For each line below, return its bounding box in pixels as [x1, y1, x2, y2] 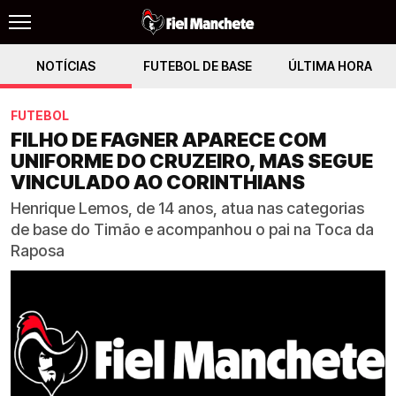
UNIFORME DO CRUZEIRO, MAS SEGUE [11, 149, 373, 172]
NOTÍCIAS [36, 58, 96, 73]
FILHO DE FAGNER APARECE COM [11, 128, 326, 151]
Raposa [11, 241, 65, 260]
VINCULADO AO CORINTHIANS [11, 171, 305, 194]
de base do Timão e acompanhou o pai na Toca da [11, 220, 374, 239]
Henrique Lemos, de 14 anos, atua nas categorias [11, 199, 364, 217]
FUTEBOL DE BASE [143, 58, 253, 73]
